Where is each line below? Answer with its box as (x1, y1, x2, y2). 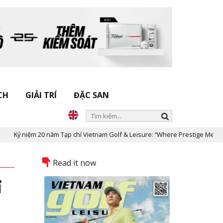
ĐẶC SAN (74, 90, 109, 101)
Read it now (52, 157, 96, 168)
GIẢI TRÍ (25, 90, 57, 101)
